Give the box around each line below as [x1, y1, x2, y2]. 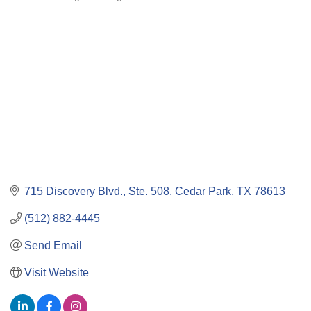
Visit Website [24, 266, 89, 278]
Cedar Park [175, 185, 231, 197]
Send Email [24, 239, 82, 251]
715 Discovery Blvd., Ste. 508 [24, 185, 169, 197]
